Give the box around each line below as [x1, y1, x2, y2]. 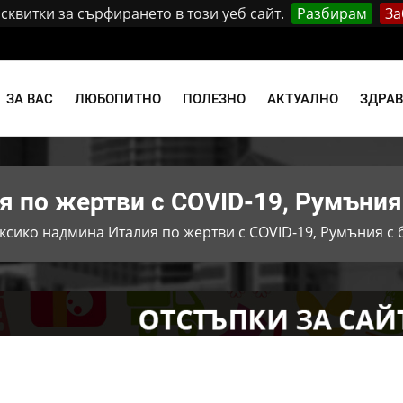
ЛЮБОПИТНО [75, 91, 161, 107]
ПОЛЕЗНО [183, 91, 246, 107]
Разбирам [296, 4, 367, 23]
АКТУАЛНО [267, 91, 338, 107]
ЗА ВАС [6, 91, 53, 107]
